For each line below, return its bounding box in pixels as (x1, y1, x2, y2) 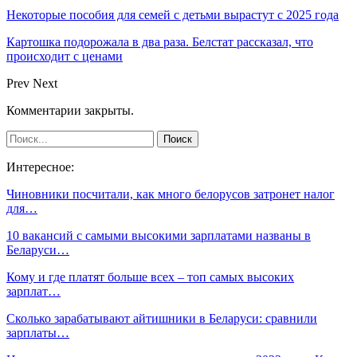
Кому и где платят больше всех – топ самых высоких (6, 269, 294, 284)
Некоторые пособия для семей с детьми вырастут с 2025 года (6, 7, 339, 22)
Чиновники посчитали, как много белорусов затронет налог (6, 186, 335, 201)
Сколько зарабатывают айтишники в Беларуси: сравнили (6, 311, 317, 325)
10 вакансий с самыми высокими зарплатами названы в (6, 228, 311, 242)
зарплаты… (6, 325, 69, 339)
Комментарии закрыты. (6, 103, 134, 117)
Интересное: (6, 159, 74, 174)
